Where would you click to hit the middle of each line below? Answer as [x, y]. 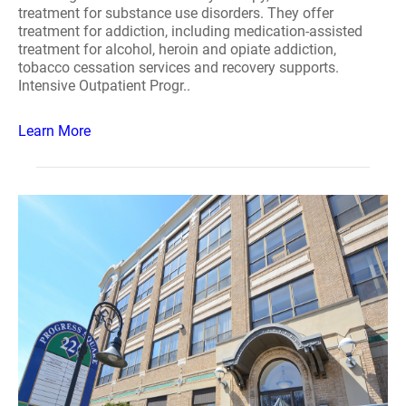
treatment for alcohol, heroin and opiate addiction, [177, 49]
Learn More [54, 131]
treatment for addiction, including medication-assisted [190, 31]
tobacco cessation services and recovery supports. [179, 68]
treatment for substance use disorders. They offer [176, 13]
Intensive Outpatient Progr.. [104, 86]
